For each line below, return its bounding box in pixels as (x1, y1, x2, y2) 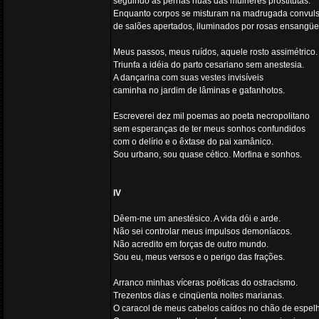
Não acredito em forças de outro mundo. (113, 239, 268, 249)
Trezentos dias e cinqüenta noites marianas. (113, 291, 284, 300)
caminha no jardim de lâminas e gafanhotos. (113, 85, 285, 95)
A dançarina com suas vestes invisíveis (113, 73, 263, 83)
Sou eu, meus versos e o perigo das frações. (113, 252, 285, 262)
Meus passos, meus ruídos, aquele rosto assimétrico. (113, 47, 318, 57)
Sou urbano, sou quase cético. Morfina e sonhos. (113, 150, 302, 159)
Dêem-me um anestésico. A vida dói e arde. (113, 214, 281, 224)
